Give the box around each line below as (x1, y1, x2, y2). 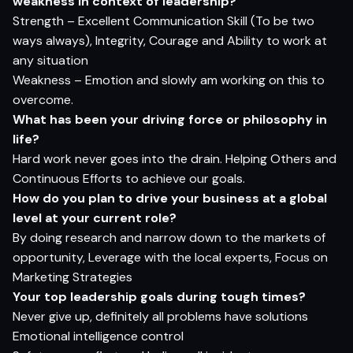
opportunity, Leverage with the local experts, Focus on (13, 248, 328, 266)
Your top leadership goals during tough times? (13, 288, 306, 305)
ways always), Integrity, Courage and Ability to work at (13, 32, 327, 49)
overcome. (13, 91, 73, 108)
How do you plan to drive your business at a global (13, 189, 327, 206)
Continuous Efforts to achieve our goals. (13, 169, 245, 187)
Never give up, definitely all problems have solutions (13, 307, 308, 325)
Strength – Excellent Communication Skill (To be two (13, 12, 314, 29)
